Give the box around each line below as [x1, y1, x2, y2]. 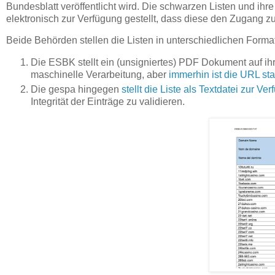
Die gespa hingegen [31, 84, 122, 95]
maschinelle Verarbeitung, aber [31, 69, 169, 80]
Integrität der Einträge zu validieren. [31, 96, 185, 107]
